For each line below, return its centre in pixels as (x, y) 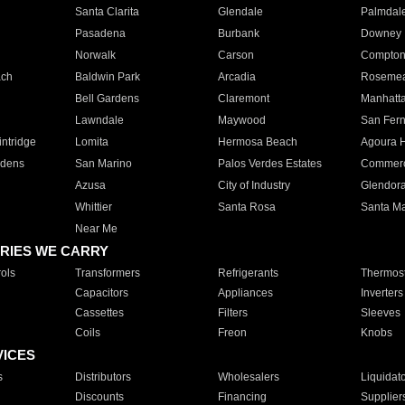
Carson (235, 55)
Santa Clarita (107, 12)
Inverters (381, 293)
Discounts (99, 397)
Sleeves (380, 313)
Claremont (243, 99)
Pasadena (100, 33)
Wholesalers (248, 377)
